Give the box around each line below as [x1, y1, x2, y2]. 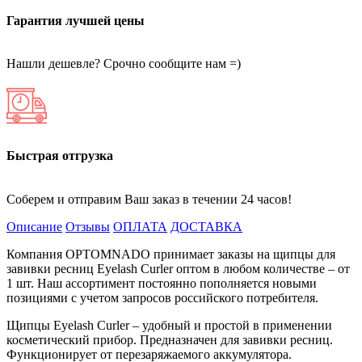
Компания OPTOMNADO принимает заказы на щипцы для [6, 246, 335, 261]
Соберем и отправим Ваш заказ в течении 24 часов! [6, 192, 292, 206]
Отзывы [65, 219, 110, 234]
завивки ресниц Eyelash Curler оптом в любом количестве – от [6, 261, 350, 276]
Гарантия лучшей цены [6, 13, 145, 27]
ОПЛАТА [113, 219, 167, 234]
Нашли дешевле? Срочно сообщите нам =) [6, 57, 241, 70]
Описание [6, 219, 62, 234]
